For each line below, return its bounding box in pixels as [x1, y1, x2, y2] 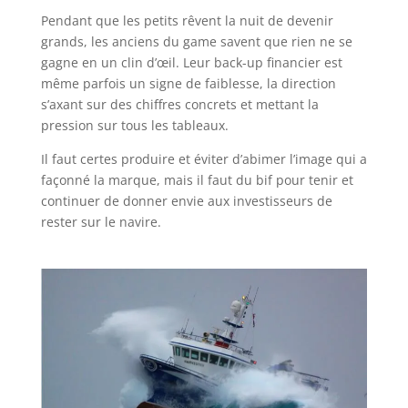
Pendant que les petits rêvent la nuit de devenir [40, 11, 333, 29]
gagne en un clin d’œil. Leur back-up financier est [40, 53, 342, 71]
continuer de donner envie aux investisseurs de [40, 191, 332, 209]
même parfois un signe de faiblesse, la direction [40, 74, 336, 92]
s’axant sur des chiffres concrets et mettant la [40, 95, 319, 113]
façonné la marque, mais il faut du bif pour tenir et [40, 170, 353, 189]
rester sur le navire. [40, 212, 161, 230]
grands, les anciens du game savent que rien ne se [40, 32, 352, 50]
